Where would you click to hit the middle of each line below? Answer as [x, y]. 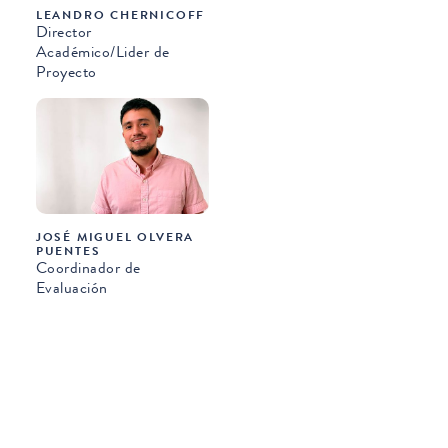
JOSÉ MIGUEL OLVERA [115, 236]
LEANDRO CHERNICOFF [120, 15]
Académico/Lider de [102, 52]
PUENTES [68, 250]
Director [63, 32]
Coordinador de [88, 267]
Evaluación [71, 287]
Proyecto [66, 72]
